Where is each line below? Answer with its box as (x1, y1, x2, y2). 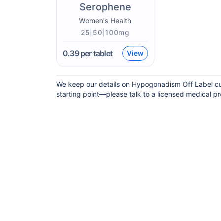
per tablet (78, 48, 113, 58)
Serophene (79, 1, 131, 13)
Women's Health (79, 16, 132, 25)
